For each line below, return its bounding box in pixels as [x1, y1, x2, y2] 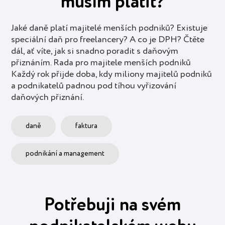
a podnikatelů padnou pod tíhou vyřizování [11, 81, 177, 90]
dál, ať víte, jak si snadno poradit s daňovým [11, 46, 179, 56]
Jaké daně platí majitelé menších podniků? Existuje [11, 23, 208, 33]
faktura [75, 123, 97, 130]
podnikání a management [26, 150, 105, 158]
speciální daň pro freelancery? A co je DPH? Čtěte [11, 35, 205, 44]
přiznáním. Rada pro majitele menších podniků [11, 58, 191, 67]
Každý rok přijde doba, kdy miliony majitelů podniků [11, 69, 212, 79]
